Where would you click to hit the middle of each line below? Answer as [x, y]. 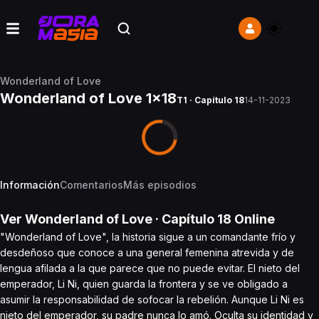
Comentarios [91, 185]
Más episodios [160, 185]
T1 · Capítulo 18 [210, 100]
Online [253, 219]
